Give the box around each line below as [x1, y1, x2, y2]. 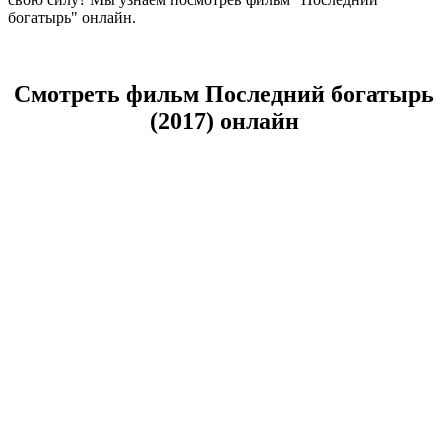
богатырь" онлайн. [8, 8, 136, 26]
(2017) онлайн [149, 107, 299, 134]
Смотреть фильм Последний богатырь [14, 80, 434, 107]
